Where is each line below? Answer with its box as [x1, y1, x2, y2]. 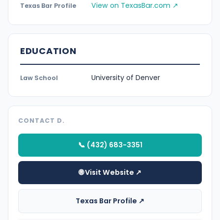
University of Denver [91, 72, 160, 82]
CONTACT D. [18, 116, 65, 125]
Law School [20, 73, 58, 82]
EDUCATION [20, 45, 77, 57]
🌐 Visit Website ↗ [79, 167, 141, 178]
